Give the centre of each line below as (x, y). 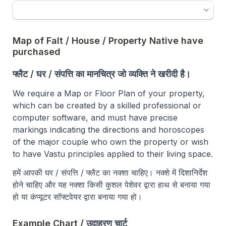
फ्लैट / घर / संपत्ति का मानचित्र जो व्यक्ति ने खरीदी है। (102, 74)
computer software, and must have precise (95, 117)
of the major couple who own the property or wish (110, 142)
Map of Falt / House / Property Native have (108, 40)
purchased (39, 51)
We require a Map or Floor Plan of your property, (109, 93)
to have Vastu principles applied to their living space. (113, 154)
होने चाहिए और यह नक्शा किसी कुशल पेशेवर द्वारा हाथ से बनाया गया (111, 184)
